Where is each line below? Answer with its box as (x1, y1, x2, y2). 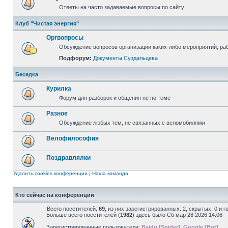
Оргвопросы (46, 34, 83, 41)
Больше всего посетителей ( (46, 212, 120, 218)
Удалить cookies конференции (13, 170, 88, 176)
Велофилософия (46, 135, 99, 142)
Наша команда (92, 170, 128, 176)
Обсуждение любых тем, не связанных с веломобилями (59, 120, 205, 126)
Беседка (15, 71, 38, 77)
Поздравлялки (46, 154, 91, 161)
